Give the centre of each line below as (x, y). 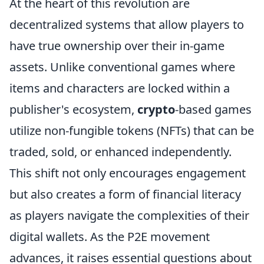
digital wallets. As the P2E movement (110, 237)
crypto (156, 110)
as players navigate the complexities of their (129, 216)
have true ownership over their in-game (117, 46)
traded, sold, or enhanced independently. (121, 152)
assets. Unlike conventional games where (122, 67)
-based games (213, 110)
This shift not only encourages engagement (128, 173)
